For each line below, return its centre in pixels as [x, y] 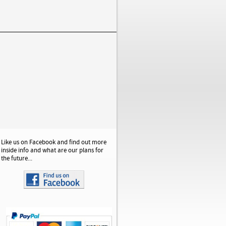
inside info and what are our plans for [52, 150]
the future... [17, 158]
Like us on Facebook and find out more [54, 142]
